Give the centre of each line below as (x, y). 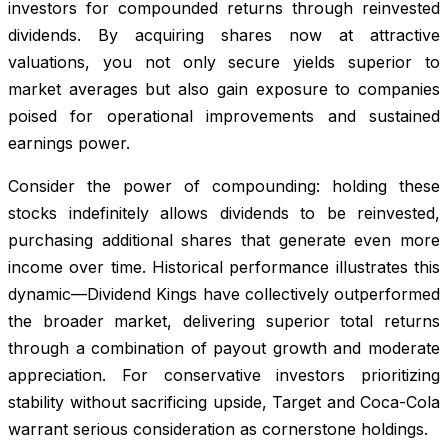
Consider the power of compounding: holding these (224, 185)
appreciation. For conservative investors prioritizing (224, 374)
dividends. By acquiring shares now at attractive (224, 34)
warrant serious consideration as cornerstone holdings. (218, 428)
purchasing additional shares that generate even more (224, 239)
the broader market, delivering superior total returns (224, 320)
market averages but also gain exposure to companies (224, 88)
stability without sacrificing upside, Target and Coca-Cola (224, 401)
